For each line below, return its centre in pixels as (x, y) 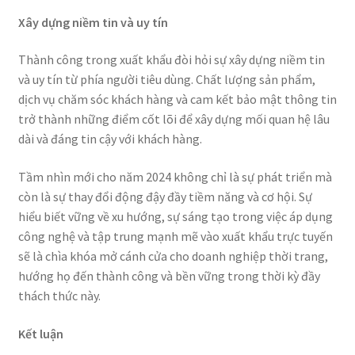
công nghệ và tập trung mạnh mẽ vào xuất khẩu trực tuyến (175, 237)
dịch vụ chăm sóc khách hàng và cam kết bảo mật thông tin (177, 99)
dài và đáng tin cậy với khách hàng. (110, 139)
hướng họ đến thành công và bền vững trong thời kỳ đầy (169, 276)
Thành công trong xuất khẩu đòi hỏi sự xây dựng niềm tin (171, 60)
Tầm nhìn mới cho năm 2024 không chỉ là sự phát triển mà (175, 177)
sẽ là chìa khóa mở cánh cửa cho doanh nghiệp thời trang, (173, 256)
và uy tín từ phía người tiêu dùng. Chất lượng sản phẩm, (166, 80)
